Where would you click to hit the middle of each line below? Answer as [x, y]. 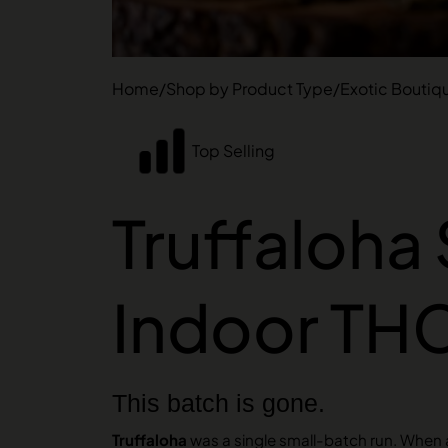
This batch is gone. [218, 403]
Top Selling [234, 151]
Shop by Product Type [249, 88]
